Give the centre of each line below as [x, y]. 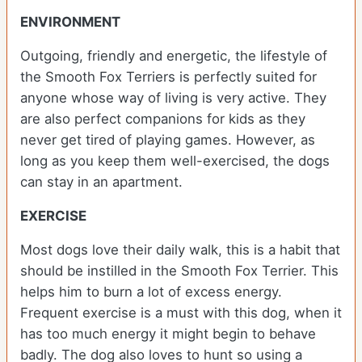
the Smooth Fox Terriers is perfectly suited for [168, 77]
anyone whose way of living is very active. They [173, 98]
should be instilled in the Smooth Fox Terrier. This [179, 271]
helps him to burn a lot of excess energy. [151, 292]
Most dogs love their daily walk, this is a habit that [180, 250]
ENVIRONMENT [72, 22]
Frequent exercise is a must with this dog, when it [181, 313]
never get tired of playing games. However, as [168, 140]
